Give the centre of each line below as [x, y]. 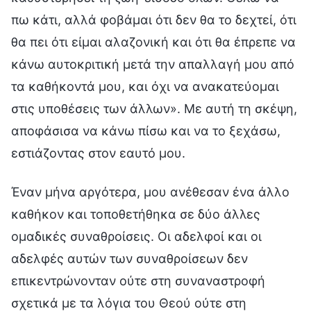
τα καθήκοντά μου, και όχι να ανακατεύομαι [145, 86]
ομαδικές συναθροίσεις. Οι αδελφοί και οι [136, 236]
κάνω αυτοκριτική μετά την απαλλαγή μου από [153, 64]
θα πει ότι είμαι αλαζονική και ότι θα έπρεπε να [153, 42]
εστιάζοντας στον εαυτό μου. [98, 153]
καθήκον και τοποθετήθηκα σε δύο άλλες [136, 214]
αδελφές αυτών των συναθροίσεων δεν [129, 258]
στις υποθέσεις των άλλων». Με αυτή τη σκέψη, [154, 108]
